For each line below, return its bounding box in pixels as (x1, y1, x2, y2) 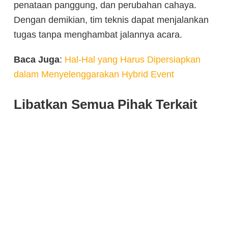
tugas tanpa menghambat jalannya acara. (14, 29, 182, 40)
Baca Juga (14, 54, 60, 65)
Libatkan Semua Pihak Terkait (14, 96, 197, 112)
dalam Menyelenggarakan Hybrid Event (14, 69, 174, 79)
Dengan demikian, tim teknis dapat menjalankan (14, 14, 209, 25)
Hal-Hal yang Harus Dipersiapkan (65, 54, 201, 65)
